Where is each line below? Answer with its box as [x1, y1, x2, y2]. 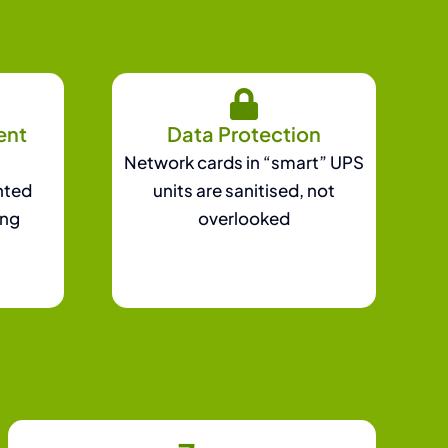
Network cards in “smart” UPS [124, 150, 364, 173]
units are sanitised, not [153, 178, 335, 201]
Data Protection [167, 120, 321, 146]
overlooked [198, 206, 290, 229]
